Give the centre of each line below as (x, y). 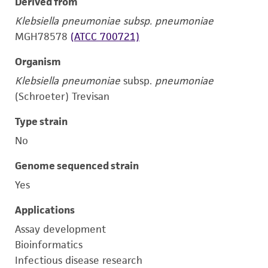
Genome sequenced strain (77, 166)
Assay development (60, 229)
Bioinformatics (49, 245)
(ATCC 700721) (105, 36)
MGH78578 (43, 36)
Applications (45, 210)
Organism (38, 62)
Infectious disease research (79, 260)
